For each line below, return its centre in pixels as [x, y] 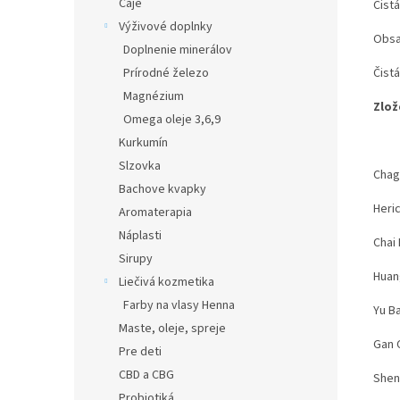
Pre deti [140, 352]
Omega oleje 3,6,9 [172, 120]
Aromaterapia [155, 212]
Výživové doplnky [166, 27]
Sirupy [136, 259]
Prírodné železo [166, 73]
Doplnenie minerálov [178, 50]
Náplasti [140, 236]
